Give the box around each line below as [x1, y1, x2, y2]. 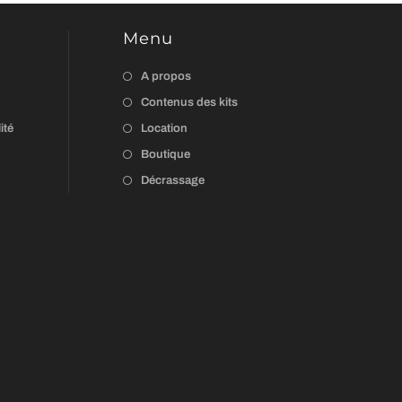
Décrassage [141, 174, 205, 188]
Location [141, 122, 188, 135]
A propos [141, 70, 191, 83]
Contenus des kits [141, 96, 238, 109]
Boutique [141, 148, 190, 162]
